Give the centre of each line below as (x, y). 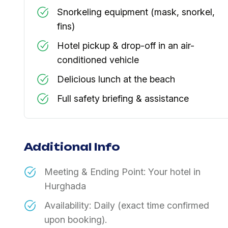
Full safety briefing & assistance (123, 99)
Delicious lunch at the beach (116, 79)
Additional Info (72, 147)
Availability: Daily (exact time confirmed (127, 205)
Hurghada (65, 186)
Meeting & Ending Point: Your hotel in (122, 172)
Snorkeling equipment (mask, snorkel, (136, 12)
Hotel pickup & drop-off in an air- (126, 46)
